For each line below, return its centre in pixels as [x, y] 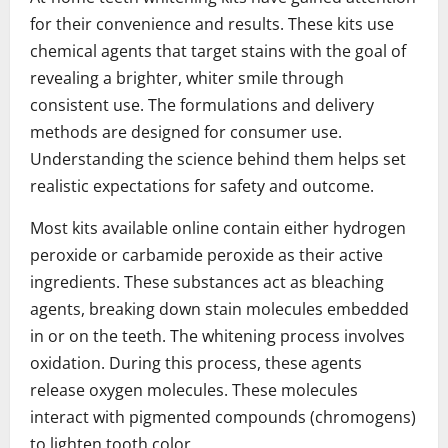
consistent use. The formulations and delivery [202, 104]
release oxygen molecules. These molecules [194, 389]
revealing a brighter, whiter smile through [187, 77]
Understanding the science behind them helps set [218, 158]
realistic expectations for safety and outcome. [202, 185]
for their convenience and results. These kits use [212, 23]
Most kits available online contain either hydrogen [218, 227]
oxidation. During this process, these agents [196, 362]
